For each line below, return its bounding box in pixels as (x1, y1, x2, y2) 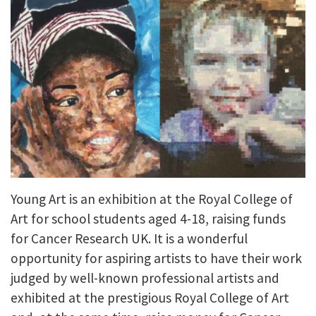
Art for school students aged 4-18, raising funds (11, 210, 286, 228)
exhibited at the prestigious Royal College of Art (11, 289, 289, 307)
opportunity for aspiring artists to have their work (11, 250, 302, 267)
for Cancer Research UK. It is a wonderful (11, 230, 248, 248)
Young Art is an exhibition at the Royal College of (11, 190, 293, 208)
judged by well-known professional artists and (11, 269, 279, 287)
